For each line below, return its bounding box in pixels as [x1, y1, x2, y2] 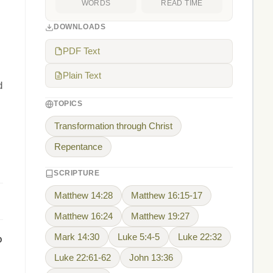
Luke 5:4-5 [118, 232, 160, 242]
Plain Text [63, 71, 101, 80]
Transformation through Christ [54, 121, 172, 131]
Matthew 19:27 [131, 211, 190, 221]
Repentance [54, 142, 102, 152]
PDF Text [63, 46, 100, 56]
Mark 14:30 [54, 232, 99, 242]
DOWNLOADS [54, 23, 106, 31]
